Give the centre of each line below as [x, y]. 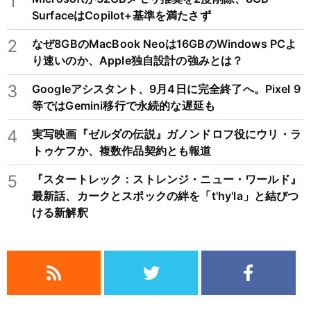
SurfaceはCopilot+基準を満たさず [121, 16]
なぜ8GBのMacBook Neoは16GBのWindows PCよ [165, 44]
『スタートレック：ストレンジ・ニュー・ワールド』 [167, 179]
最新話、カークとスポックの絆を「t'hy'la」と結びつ [166, 196]
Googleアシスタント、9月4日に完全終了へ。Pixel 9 [166, 89]
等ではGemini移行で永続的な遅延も [124, 106]
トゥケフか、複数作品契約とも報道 [122, 151]
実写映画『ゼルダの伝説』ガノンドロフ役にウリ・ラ [167, 134]
